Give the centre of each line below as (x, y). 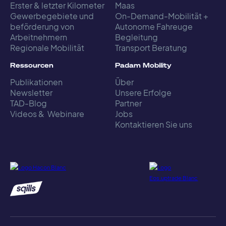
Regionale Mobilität (47, 47)
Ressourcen (32, 65)
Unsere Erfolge (144, 92)
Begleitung (137, 37)
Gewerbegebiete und (52, 16)
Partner (129, 103)
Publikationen (36, 82)
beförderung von (42, 26)
